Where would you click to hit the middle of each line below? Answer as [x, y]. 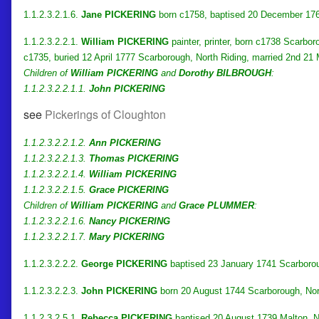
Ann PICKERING [125, 142]
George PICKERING [124, 263]
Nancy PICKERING [130, 221]
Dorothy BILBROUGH [225, 73]
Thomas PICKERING [134, 158]
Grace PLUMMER [216, 205]
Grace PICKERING [129, 189]
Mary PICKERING [127, 236]
